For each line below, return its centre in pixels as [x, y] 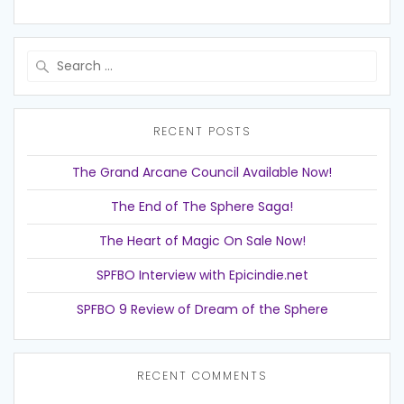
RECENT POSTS [202, 132]
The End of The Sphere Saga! [202, 207]
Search [225, 60]
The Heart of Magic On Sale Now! [202, 241]
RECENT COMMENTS [202, 376]
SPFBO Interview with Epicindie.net [202, 275]
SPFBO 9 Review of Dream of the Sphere [202, 310]
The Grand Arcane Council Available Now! [202, 173]
